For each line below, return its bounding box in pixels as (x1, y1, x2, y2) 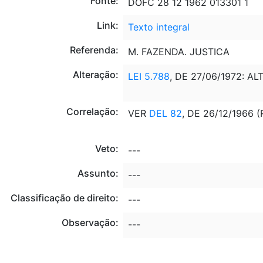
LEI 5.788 (127, 70, 170, 82)
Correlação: (66, 105, 119, 117)
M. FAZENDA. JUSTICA (127, 45, 230, 58)
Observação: (61, 216, 119, 228)
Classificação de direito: (10, 191, 119, 204)
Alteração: (72, 68, 119, 80)
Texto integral (127, 21, 190, 33)
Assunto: (77, 167, 119, 179)
